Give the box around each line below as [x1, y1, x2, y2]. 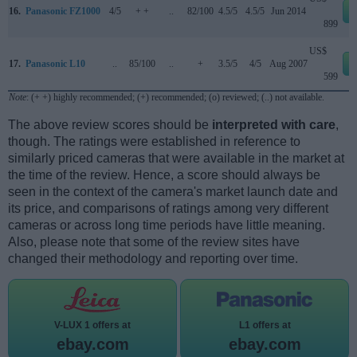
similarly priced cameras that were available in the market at [8, 151, 344, 166]
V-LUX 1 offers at [54, 320, 131, 331]
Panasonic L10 [25, 58, 85, 70]
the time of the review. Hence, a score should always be [8, 168, 320, 182]
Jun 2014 [271, 6, 306, 18]
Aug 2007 [269, 58, 308, 70]
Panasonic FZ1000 [25, 6, 100, 18]
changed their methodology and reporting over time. [8, 252, 298, 266]
